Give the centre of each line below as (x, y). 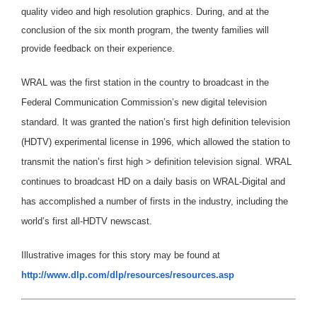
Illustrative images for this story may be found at (121, 255)
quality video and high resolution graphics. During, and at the (145, 11)
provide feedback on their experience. (98, 48)
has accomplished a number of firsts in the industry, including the (155, 201)
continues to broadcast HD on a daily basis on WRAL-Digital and (153, 181)
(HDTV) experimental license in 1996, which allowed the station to (156, 142)
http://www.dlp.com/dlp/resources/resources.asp (128, 275)
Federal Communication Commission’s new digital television (144, 102)
